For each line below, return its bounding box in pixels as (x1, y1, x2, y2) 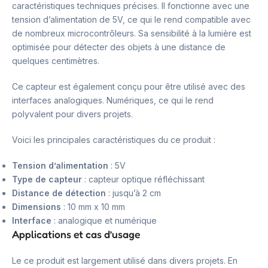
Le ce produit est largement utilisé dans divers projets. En (12, 255, 237, 266)
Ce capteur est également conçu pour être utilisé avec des (12, 81, 245, 92)
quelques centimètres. (12, 56, 99, 66)
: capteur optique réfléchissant (82, 174, 205, 184)
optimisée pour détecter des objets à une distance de (12, 42, 226, 52)
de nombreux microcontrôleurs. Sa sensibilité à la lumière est (12, 28, 251, 38)
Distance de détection (12, 188, 106, 198)
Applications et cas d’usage (12, 228, 140, 240)
